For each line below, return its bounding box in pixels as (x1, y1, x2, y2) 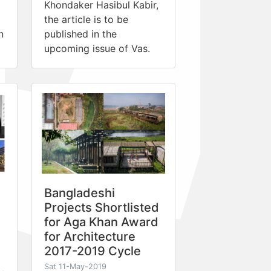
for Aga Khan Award (44, 214, 158, 229)
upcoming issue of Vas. (44, 42, 150, 54)
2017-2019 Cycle (44, 243, 141, 258)
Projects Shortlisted (44, 200, 159, 215)
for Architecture (44, 229, 135, 244)
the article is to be (44, 13, 128, 25)
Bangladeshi (44, 185, 115, 200)
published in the (44, 27, 117, 40)
